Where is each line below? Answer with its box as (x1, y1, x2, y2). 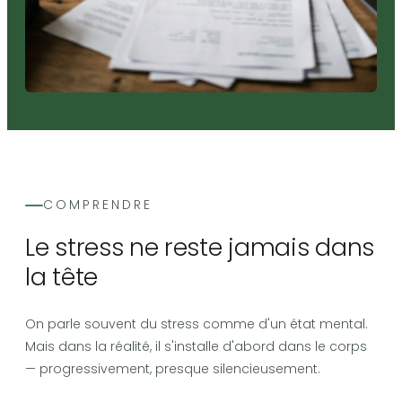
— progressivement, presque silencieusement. (25, 360, 320, 379)
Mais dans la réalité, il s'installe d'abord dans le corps (25, 337, 367, 356)
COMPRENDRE (43, 196, 153, 214)
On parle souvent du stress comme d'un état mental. (25, 315, 368, 334)
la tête (25, 260, 98, 294)
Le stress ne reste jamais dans (25, 231, 375, 265)
